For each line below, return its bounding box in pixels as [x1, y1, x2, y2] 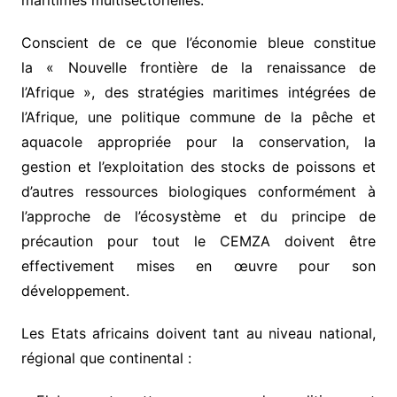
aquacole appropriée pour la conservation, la [20, 132, 377, 151]
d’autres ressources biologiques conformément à [20, 182, 377, 200]
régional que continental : [20, 348, 191, 367]
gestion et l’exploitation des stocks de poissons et [20, 157, 377, 175]
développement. [20, 281, 129, 300]
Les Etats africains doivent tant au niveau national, [20, 323, 377, 342]
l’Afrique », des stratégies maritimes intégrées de [20, 82, 377, 101]
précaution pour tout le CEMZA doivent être [20, 231, 377, 250]
